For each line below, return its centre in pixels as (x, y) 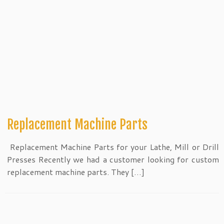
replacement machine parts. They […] (76, 172)
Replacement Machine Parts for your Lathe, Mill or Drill (113, 147)
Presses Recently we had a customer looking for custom (113, 159)
